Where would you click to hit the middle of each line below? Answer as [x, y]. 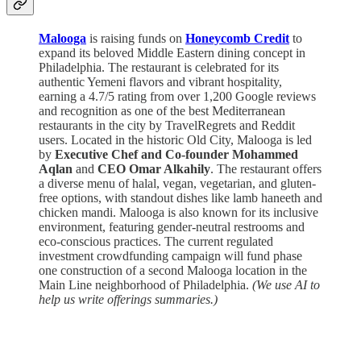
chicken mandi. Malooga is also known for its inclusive [178, 213]
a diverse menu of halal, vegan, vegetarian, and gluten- [177, 184]
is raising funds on [136, 39]
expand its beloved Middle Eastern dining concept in [172, 53]
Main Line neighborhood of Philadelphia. [145, 285]
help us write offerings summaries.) [128, 300]
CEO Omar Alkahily [154, 169]
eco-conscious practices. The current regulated [156, 242]
